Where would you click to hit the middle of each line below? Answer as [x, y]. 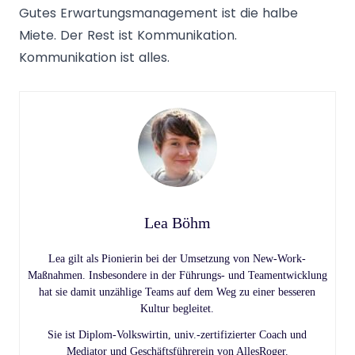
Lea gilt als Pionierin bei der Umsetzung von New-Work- [177, 258]
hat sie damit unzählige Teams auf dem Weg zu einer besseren [177, 292]
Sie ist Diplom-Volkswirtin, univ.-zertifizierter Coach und [177, 334]
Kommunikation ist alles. [94, 57]
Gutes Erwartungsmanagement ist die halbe [158, 13]
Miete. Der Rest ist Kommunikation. [128, 35]
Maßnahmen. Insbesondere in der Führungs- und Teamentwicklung [177, 275]
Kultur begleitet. [177, 308]
